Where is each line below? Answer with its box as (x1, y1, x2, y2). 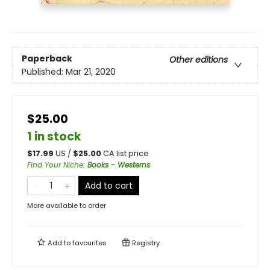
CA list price (103, 148, 149, 159)
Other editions (169, 53, 228, 66)
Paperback (22, 52, 72, 64)
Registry (130, 238, 160, 248)
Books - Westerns (87, 160, 150, 171)
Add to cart (85, 180, 133, 192)
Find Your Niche (27, 160, 83, 171)
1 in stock (27, 128, 81, 145)
